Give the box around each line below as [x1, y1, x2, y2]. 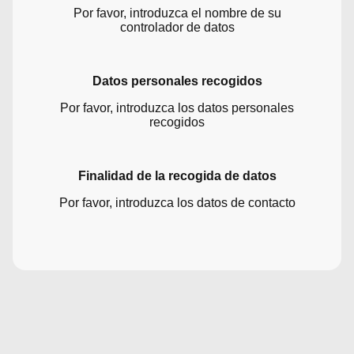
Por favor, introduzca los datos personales [60, 100, 294, 115]
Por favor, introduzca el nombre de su [73, 6, 281, 20]
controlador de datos [119, 20, 235, 34]
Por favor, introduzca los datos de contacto [58, 195, 296, 209]
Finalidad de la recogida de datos [77, 168, 277, 183]
